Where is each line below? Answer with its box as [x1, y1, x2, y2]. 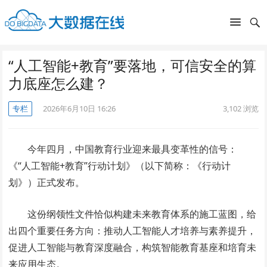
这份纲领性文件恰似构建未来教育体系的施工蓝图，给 [27, 207, 257, 221]
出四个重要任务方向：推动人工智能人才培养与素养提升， [8, 224, 257, 237]
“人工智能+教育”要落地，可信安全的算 [8, 55, 257, 75]
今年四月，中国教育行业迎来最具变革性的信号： [27, 142, 238, 156]
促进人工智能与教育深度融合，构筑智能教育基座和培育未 [8, 241, 257, 254]
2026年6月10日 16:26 [43, 103, 116, 114]
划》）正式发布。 [8, 176, 85, 189]
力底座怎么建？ [8, 73, 109, 93]
